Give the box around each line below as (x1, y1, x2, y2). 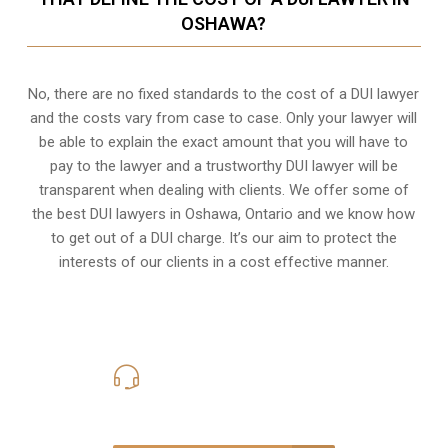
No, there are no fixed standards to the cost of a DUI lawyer (28, 84, 420, 103)
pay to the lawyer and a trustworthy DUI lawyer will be (49, 156, 398, 175)
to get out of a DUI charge (50, 228, 222, 247)
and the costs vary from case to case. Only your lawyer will (30, 108, 418, 127)
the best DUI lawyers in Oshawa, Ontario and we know (32, 204, 388, 223)
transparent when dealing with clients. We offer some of (38, 180, 409, 199)
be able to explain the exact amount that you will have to (39, 132, 409, 151)
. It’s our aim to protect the (221, 228, 397, 247)
